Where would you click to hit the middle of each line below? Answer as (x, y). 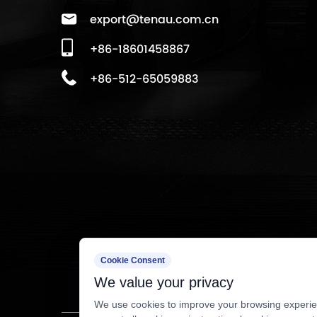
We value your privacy (164, 282)
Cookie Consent (133, 260)
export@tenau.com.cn (154, 20)
